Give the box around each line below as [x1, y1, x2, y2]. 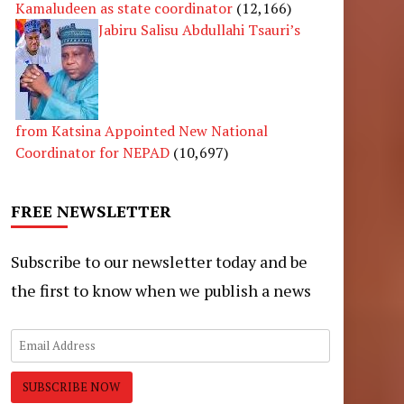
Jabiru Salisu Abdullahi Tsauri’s [97, 20, 300, 41]
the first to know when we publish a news [10, 280, 311, 302]
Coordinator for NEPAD [14, 142, 170, 163]
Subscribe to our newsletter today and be [10, 251, 308, 273]
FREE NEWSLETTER [10, 200, 171, 223]
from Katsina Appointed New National [14, 121, 268, 142]
